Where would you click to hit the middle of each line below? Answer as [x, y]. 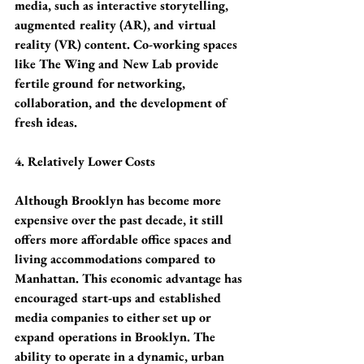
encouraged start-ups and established [120, 298]
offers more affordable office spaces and [125, 239]
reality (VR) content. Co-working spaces [128, 44]
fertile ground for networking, [102, 83]
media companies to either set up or [114, 317]
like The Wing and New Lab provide [118, 64]
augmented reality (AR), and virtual [117, 25]
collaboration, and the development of [123, 103]
